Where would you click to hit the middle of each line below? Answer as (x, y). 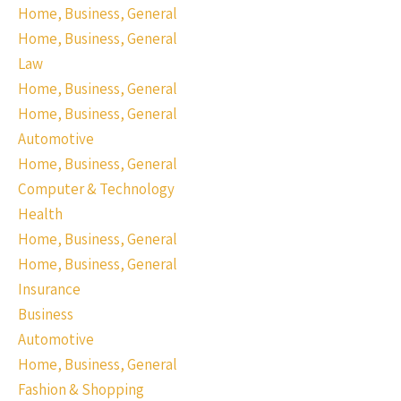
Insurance (49, 289)
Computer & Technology (96, 189)
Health (40, 214)
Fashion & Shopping (81, 389)
